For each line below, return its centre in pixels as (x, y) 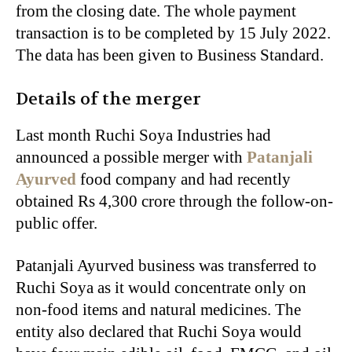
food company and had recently (183, 179)
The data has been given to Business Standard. (170, 55)
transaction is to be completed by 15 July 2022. (173, 33)
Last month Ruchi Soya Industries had (143, 135)
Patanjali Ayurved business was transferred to (166, 265)
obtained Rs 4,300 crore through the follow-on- (174, 201)
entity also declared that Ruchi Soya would (159, 331)
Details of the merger (108, 99)
